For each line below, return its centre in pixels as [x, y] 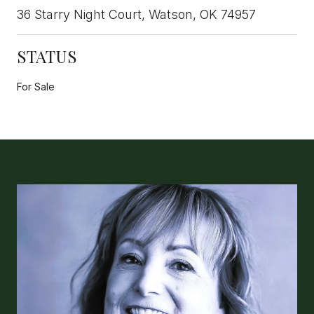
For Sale [36, 86]
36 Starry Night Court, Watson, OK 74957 [136, 14]
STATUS [47, 56]
